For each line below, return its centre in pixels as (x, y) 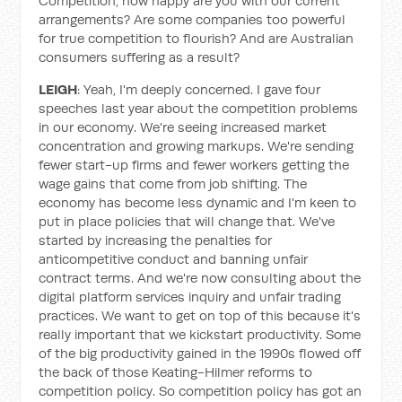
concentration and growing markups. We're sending (197, 146)
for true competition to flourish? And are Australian (197, 38)
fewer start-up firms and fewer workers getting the (194, 165)
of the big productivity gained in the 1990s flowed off (200, 353)
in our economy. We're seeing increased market (183, 127)
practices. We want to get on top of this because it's (200, 315)
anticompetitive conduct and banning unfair (174, 259)
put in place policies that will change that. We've (187, 221)
